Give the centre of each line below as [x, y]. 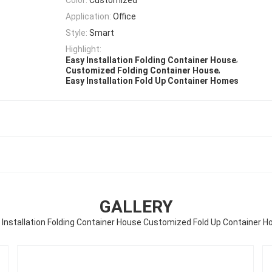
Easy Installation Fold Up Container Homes [152, 81]
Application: [88, 16]
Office [124, 16]
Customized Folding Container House [142, 71]
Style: [76, 33]
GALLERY [136, 207]
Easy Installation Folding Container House [151, 60]
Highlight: [83, 49]
